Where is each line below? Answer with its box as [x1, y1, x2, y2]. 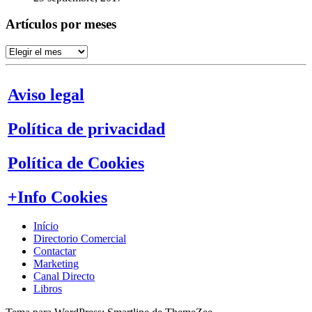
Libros [33, 283, 62, 295]
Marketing [33, 258, 79, 270]
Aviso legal [8, 86, 84, 104]
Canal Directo [33, 270, 95, 283]
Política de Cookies [8, 154, 144, 173]
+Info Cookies [8, 188, 107, 207]
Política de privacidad [8, 120, 165, 139]
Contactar [33, 245, 76, 258]
